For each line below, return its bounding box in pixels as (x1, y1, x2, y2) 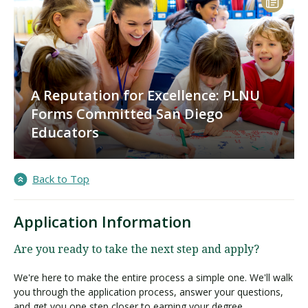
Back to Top (32, 171, 89, 186)
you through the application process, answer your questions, (14, 285, 283, 298)
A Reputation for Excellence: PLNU (31, 85, 260, 104)
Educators (31, 122, 99, 142)
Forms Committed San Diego (31, 104, 223, 123)
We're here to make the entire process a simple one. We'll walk (14, 270, 293, 284)
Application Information (14, 210, 191, 232)
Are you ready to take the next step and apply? (14, 242, 259, 256)
